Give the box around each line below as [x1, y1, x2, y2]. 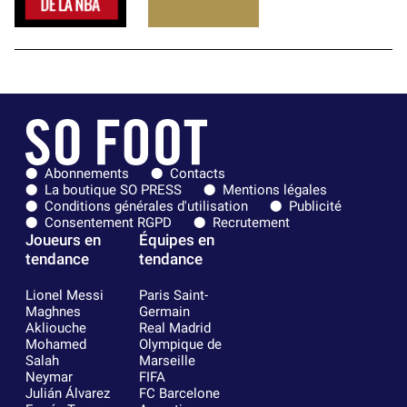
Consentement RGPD [45, 214, 172, 232]
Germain [138, 303, 190, 321]
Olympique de [138, 336, 222, 353]
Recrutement [213, 214, 290, 232]
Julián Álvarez [25, 385, 110, 402]
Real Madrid [138, 320, 211, 337]
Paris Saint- [138, 287, 208, 304]
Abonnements [45, 165, 129, 183]
